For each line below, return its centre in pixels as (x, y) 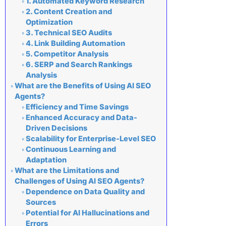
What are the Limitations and (67, 171)
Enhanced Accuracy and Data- (81, 118)
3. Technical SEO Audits (69, 33)
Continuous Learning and (71, 150)
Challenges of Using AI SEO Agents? (79, 181)
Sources (41, 203)
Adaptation (46, 160)
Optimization (49, 22)
